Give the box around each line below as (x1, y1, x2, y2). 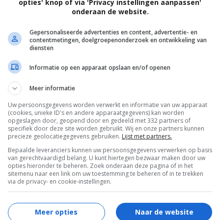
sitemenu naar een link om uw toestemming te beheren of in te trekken (8, 169, 203, 178)
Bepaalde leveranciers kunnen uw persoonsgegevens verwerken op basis (8, 145, 212, 154)
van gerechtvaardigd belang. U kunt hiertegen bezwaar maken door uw (8, 153, 205, 162)
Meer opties (34, 207, 78, 217)
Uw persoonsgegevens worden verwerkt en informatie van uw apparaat (8, 100, 207, 109)
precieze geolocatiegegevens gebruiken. (8, 132, 122, 140)
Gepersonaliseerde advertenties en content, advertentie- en (29, 27, 197, 36)
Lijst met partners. (122, 132, 172, 140)
